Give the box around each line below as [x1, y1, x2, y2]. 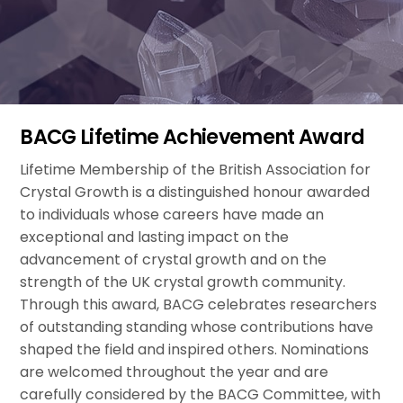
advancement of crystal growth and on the [20, 249, 327, 271]
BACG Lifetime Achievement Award [20, 122, 365, 152]
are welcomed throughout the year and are [20, 362, 329, 383]
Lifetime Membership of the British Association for [20, 159, 372, 181]
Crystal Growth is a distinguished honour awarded [20, 182, 371, 203]
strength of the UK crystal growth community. [20, 272, 346, 293]
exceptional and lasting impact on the [20, 227, 290, 248]
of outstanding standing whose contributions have [20, 317, 374, 338]
